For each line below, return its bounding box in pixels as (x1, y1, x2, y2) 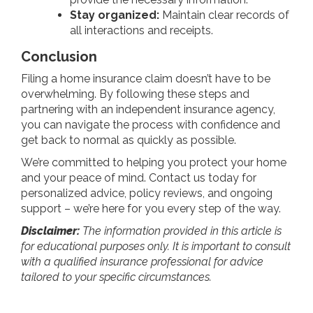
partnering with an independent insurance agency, (21, 102, 275, 116)
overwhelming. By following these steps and (21, 87, 249, 101)
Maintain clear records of (159, 8, 289, 22)
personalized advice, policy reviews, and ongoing (21, 186, 272, 200)
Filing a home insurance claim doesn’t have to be (21, 71, 270, 85)
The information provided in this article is (80, 224, 282, 238)
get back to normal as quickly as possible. (21, 133, 236, 147)
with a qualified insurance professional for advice (21, 254, 263, 268)
